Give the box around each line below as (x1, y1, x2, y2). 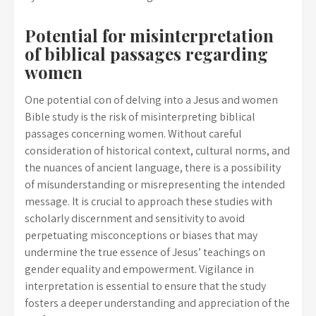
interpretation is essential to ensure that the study (25, 279, 266, 293)
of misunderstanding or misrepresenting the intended (25, 177, 285, 192)
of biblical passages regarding (25, 42, 268, 65)
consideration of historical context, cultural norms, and (25, 143, 290, 158)
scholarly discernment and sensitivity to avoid (25, 211, 245, 226)
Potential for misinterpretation (25, 24, 274, 47)
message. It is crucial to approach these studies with (25, 194, 272, 209)
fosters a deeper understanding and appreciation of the (25, 296, 290, 310)
